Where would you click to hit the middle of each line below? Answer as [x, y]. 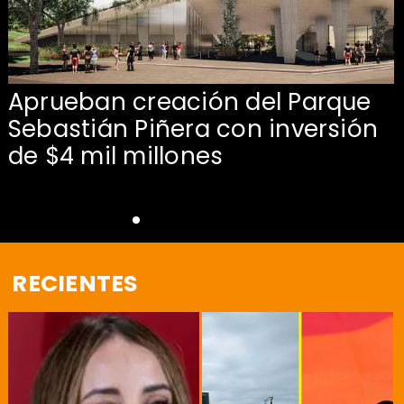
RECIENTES [75, 283]
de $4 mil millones [115, 156]
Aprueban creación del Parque [189, 101]
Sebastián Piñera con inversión [193, 129]
